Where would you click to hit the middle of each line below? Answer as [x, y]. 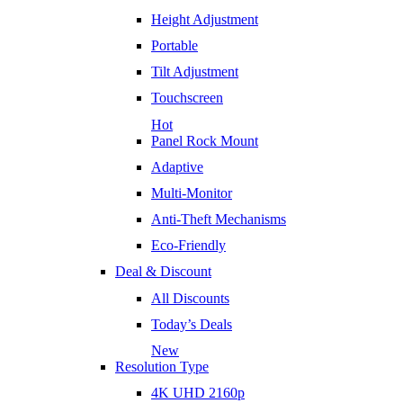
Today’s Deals [192, 324]
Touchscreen [187, 98]
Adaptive [177, 166]
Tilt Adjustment [195, 72]
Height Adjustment [205, 19]
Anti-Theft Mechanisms [219, 219]
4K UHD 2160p [198, 393]
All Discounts [190, 298]
